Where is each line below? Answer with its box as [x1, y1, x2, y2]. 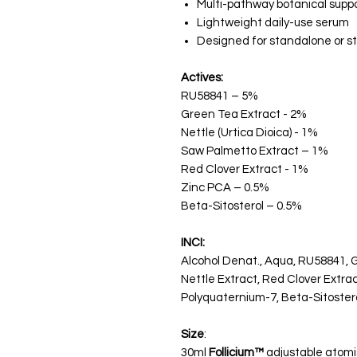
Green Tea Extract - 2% [181, 108, 307, 120]
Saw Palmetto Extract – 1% [181, 145, 328, 157]
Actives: [181, 72, 223, 84]
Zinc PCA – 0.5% [181, 182, 269, 194]
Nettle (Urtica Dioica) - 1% [181, 127, 318, 139]
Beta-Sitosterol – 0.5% [181, 200, 302, 212]
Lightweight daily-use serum [197, 17, 349, 29]
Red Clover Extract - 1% [181, 163, 308, 175]
